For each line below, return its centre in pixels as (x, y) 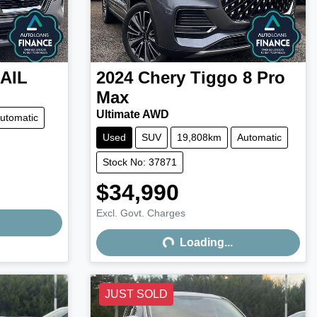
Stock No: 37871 (139, 162)
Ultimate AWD (132, 115)
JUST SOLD (136, 294)
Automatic (259, 138)
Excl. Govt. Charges (140, 213)
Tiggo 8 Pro (237, 78)
